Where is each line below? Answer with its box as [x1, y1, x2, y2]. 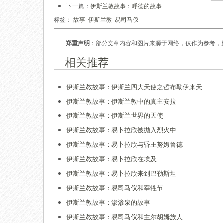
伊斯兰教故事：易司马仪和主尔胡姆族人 [66, 212, 183, 221]
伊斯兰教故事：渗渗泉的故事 [66, 197, 150, 207]
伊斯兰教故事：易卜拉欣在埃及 [66, 154, 157, 163]
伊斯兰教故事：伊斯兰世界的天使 [66, 111, 163, 120]
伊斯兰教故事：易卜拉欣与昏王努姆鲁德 [66, 139, 183, 149]
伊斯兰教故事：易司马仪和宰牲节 [66, 183, 163, 192]
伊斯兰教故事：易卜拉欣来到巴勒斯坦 [66, 168, 176, 178]
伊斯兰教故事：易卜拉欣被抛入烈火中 [66, 125, 176, 134]
